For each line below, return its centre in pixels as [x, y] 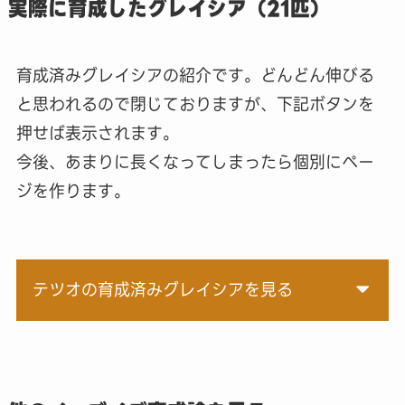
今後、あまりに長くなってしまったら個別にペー [195, 163]
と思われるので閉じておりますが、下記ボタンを [195, 105]
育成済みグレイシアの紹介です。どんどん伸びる [195, 76]
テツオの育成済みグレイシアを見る [162, 290]
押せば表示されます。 [97, 134]
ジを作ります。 [73, 192]
